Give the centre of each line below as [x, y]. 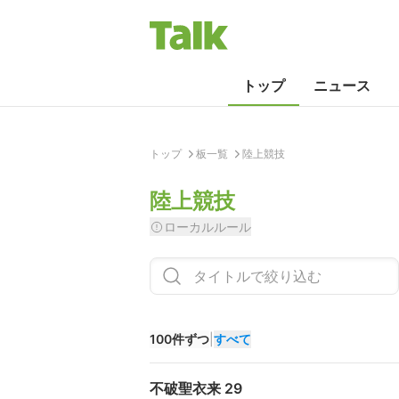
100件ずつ [179, 339]
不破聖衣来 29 [196, 388]
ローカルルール [208, 227]
